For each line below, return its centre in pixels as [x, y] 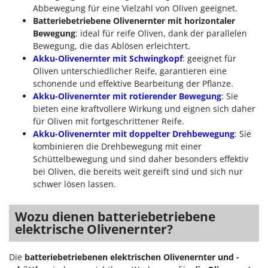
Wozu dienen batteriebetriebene [115, 217]
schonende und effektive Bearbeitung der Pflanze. [133, 84]
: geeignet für [209, 59]
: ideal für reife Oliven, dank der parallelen [161, 33]
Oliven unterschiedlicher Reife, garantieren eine [130, 71]
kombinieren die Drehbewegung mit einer [117, 147]
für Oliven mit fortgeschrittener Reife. [109, 121]
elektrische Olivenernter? [94, 229]
